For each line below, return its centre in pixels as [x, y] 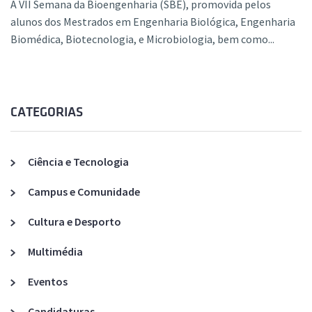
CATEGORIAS [47, 112]
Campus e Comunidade [84, 192]
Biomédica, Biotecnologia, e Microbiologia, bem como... [142, 39]
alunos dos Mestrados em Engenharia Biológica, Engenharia [153, 22]
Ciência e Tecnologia [78, 162]
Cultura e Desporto [75, 222]
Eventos [48, 282]
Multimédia [55, 252]
